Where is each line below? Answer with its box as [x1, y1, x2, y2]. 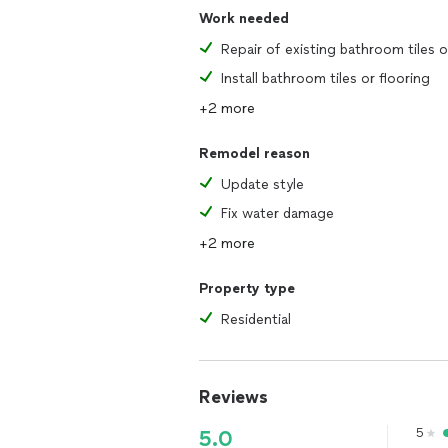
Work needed [199, 10, 289, 27]
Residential [221, 311, 291, 328]
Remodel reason [199, 145, 310, 162]
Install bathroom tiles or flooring [221, 70, 430, 87]
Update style [221, 176, 304, 193]
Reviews [199, 386, 268, 408]
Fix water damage [221, 205, 334, 222]
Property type [199, 280, 295, 297]
